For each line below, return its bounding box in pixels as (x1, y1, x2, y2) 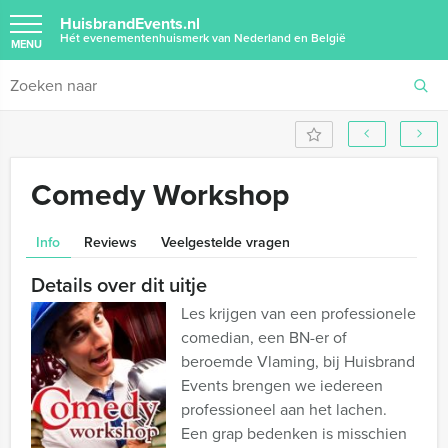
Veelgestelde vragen (161, 232, 290, 252)
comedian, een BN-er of (181, 326, 347, 349)
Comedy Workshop (31, 173, 290, 216)
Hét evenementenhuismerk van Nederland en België (60, 29, 346, 46)
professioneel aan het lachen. (181, 398, 387, 421)
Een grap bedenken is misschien (181, 422, 407, 445)
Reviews (84, 232, 137, 252)
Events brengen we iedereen (181, 374, 383, 397)
